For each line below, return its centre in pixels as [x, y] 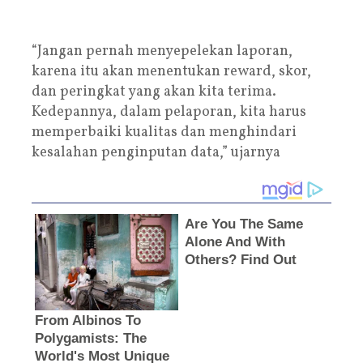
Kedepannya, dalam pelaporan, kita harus [169, 112]
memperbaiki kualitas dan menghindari [164, 132]
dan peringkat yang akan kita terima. [154, 92]
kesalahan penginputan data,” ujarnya [156, 152]
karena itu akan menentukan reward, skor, [171, 71]
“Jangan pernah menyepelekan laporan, [162, 51]
